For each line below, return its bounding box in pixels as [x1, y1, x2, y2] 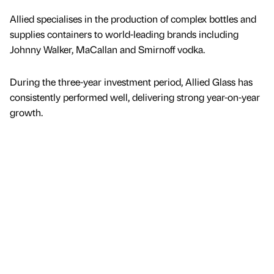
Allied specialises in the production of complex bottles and [10, 12, 256, 25]
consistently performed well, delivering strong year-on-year [10, 90, 260, 103]
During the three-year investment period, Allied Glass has [10, 75, 253, 88]
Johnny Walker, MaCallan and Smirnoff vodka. [10, 42, 205, 56]
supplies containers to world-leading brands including [10, 27, 239, 40]
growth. [10, 105, 43, 119]
